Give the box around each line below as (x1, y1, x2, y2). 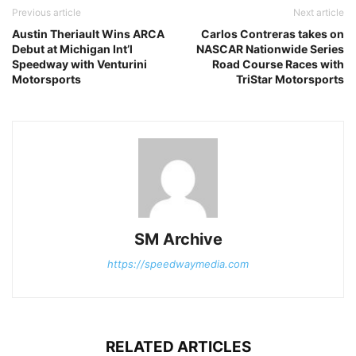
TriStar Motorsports (236, 72, 344, 87)
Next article (293, 6, 344, 19)
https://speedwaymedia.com (107, 257, 249, 271)
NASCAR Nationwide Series (196, 42, 344, 56)
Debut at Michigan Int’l (12, 42, 133, 56)
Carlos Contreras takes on (201, 27, 344, 41)
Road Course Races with (212, 57, 344, 72)
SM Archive (133, 230, 222, 250)
